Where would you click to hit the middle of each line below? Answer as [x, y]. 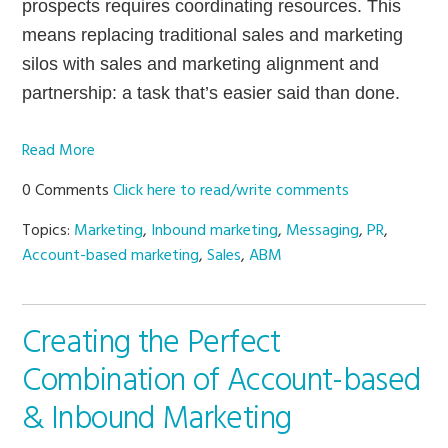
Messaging [323, 231]
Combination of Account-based [221, 382]
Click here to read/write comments [231, 191]
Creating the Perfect [151, 344]
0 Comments [68, 191]
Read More [59, 151]
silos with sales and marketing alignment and [201, 64]
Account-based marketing [111, 256]
